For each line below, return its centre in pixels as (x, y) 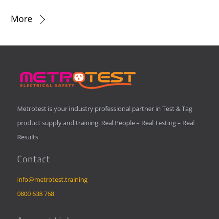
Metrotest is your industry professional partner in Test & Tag (105, 108)
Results (28, 137)
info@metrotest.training (53, 179)
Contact (34, 159)
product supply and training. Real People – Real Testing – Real (106, 122)
